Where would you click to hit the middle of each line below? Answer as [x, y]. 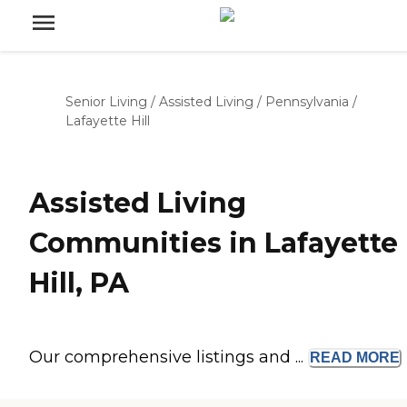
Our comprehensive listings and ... [169, 357]
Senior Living [106, 102]
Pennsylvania [307, 102]
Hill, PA [79, 283]
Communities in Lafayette [213, 243]
